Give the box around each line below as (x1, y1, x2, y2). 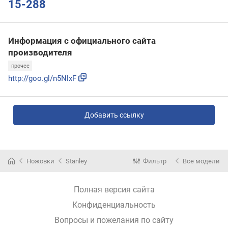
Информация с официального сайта (8, 35, 156, 46)
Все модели (183, 157, 220, 165)
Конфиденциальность (72, 200, 156, 210)
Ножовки (26, 157, 54, 165)
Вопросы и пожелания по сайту (54, 215, 174, 225)
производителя (8, 47, 72, 58)
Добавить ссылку (84, 111, 144, 120)
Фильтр (143, 157, 166, 165)
